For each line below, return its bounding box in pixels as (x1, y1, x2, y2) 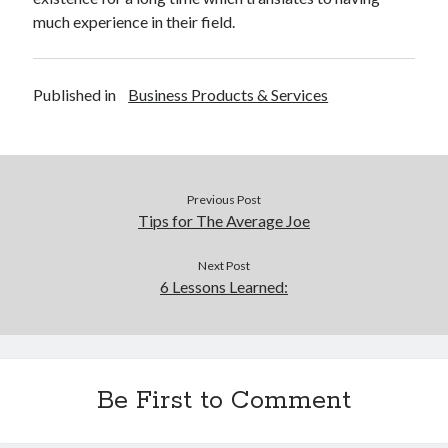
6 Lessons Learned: (160, 277, 288, 296)
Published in (33, 85, 117, 104)
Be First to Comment (97, 385, 351, 417)
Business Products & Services (128, 85, 329, 104)
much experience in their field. (33, 12, 236, 31)
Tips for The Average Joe (138, 211, 310, 230)
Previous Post (187, 192, 261, 207)
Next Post (198, 258, 250, 273)
